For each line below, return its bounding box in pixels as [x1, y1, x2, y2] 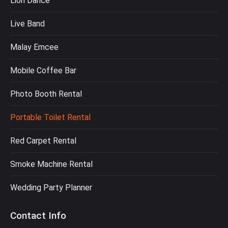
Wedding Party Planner [10, 182, 92, 192]
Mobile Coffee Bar [10, 65, 76, 75]
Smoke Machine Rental [10, 159, 93, 169]
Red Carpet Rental [10, 135, 76, 146]
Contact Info [10, 209, 66, 221]
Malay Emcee [10, 42, 59, 52]
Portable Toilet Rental [10, 112, 91, 122]
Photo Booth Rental [10, 89, 82, 99]
